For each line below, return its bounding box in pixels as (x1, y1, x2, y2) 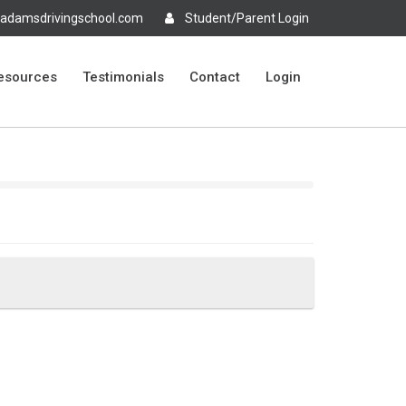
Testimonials (82, 69, 164, 85)
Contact (189, 69, 240, 85)
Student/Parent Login (185, 11, 309, 25)
